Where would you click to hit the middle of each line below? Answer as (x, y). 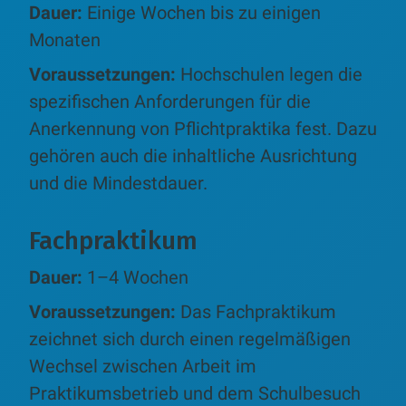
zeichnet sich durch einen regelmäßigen (190, 338)
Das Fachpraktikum (258, 311)
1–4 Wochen (138, 277)
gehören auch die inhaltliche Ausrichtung (193, 155)
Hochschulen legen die (271, 74)
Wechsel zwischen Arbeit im (143, 366)
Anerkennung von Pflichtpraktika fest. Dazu (203, 128)
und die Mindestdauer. (118, 183)
